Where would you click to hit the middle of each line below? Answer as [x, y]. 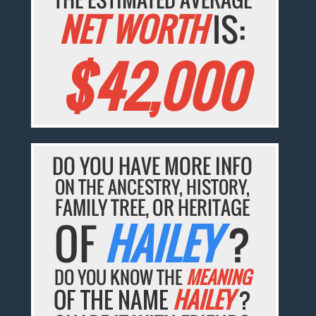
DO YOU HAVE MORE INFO [153, 166]
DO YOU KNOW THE [120, 277]
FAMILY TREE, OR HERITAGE [153, 208]
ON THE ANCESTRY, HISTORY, [153, 187]
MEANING [218, 277]
